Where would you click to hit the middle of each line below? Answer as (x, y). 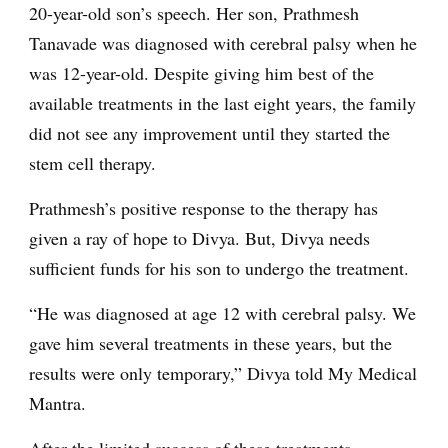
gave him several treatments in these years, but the (210, 342)
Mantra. (57, 402)
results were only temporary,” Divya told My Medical (223, 372)
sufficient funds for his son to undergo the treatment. (219, 267)
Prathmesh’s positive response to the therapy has (203, 207)
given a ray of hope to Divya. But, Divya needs (199, 237)
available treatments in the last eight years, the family (222, 102)
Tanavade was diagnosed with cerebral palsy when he (223, 42)
